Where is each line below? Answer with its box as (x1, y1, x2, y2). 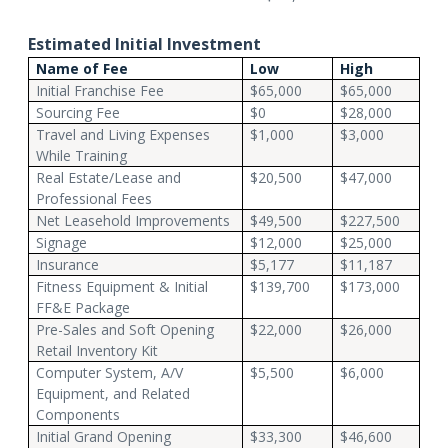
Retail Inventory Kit (36, 340, 159, 360)
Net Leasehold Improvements (36, 210, 231, 230)
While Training (36, 145, 128, 165)
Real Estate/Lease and (36, 167, 182, 187)
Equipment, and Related (36, 383, 191, 403)
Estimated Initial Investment (28, 32, 261, 55)
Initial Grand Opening (36, 426, 172, 446)
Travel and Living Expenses (36, 124, 211, 144)
